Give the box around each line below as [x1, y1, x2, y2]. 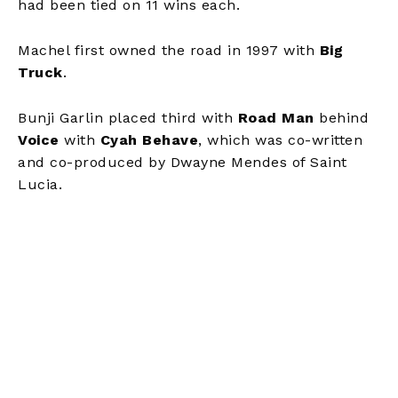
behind [314, 108, 369, 126]
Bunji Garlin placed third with [18, 108, 238, 126]
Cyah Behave [99, 131, 198, 148]
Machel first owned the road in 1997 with [18, 41, 320, 59]
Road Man [237, 108, 314, 126]
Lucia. [18, 175, 62, 193]
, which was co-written [198, 131, 362, 148]
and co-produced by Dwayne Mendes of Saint [18, 153, 347, 171]
